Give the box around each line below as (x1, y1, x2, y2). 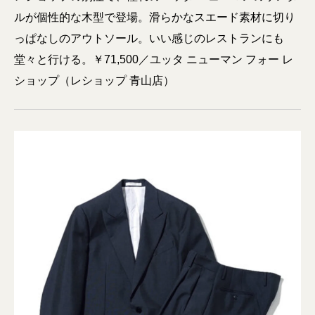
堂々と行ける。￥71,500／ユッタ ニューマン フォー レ (14, 53, 293, 66)
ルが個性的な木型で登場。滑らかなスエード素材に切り (14, 11, 295, 24)
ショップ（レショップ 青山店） (14, 75, 174, 87)
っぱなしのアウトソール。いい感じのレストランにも (14, 32, 284, 45)
